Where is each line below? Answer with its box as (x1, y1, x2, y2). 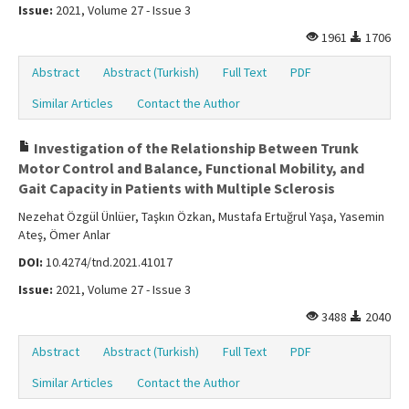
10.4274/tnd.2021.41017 (43, 254, 173, 271)
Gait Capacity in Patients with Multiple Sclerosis (18, 179, 335, 198)
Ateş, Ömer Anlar (18, 226, 110, 244)
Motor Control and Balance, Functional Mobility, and (18, 159, 364, 178)
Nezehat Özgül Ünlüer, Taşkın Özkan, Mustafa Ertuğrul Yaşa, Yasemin (18, 208, 384, 225)
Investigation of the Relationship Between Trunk (31, 139, 359, 158)
